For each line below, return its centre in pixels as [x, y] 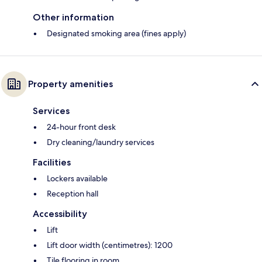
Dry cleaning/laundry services [101, 142]
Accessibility [60, 214]
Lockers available [77, 179]
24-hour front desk [81, 127]
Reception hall [73, 194]
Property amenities [70, 84]
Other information [73, 18]
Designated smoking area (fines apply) [116, 34]
